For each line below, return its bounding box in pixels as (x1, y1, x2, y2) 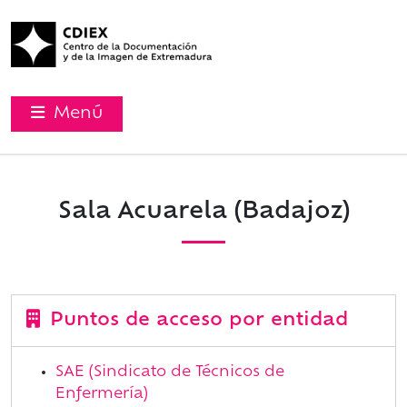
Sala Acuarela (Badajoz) (57, 201, 350, 224)
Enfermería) (55, 387, 148, 402)
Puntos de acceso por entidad (44, 312, 348, 331)
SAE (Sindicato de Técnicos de (55, 365, 284, 381)
